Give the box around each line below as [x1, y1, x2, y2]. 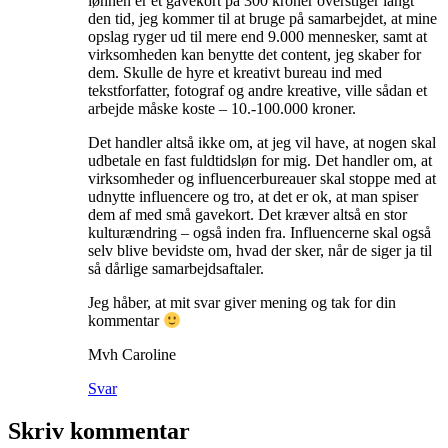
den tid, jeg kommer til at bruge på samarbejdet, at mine [88, 9, 437, 27]
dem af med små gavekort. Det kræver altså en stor [88, 205, 407, 223]
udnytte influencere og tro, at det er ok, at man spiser [88, 187, 418, 205]
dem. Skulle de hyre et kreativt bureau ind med [88, 63, 382, 81]
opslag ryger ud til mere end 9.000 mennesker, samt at [88, 27, 427, 45]
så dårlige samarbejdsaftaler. [88, 259, 264, 277]
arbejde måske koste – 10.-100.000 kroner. [88, 99, 356, 117]
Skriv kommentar [8, 417, 190, 444]
